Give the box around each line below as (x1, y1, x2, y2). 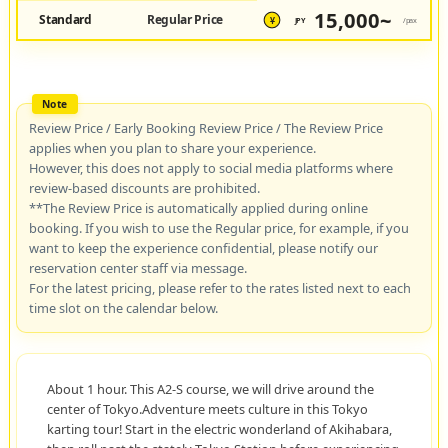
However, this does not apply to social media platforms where (28, 158, 393, 177)
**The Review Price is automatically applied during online (28, 198, 368, 217)
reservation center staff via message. (28, 258, 247, 277)
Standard (39, 10, 92, 28)
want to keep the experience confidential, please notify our (28, 238, 378, 257)
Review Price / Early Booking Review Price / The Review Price (28, 118, 383, 137)
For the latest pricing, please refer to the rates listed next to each (28, 278, 411, 297)
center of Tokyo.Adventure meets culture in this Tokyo (46, 399, 368, 418)
